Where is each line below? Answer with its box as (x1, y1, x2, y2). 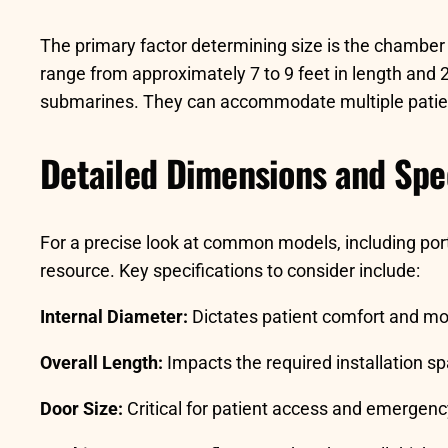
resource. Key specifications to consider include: (40, 259, 420, 281)
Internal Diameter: (40, 305, 188, 327)
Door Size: (40, 397, 123, 419)
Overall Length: (40, 351, 163, 373)
